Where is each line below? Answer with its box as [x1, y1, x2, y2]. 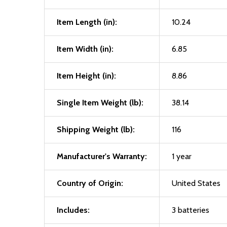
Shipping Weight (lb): [57, 125, 135, 134]
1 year [172, 152, 192, 161]
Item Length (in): [57, 17, 117, 27]
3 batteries [172, 205, 209, 215]
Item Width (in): [57, 44, 113, 54]
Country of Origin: [57, 178, 123, 188]
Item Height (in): [57, 71, 116, 81]
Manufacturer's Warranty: [57, 152, 147, 161]
